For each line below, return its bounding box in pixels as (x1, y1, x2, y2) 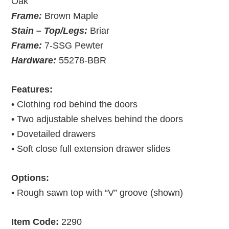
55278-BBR (56, 55, 107, 65)
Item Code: (11, 216, 59, 227)
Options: (11, 172, 50, 183)
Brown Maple (44, 10, 99, 21)
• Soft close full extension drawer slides (11, 143, 171, 154)
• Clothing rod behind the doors (11, 99, 138, 109)
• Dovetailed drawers (11, 128, 96, 139)
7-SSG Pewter (42, 40, 104, 51)
